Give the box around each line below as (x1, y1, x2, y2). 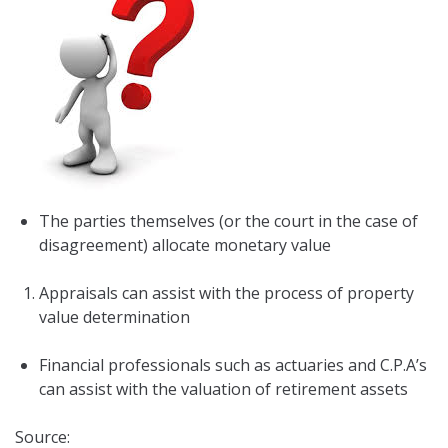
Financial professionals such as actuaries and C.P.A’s (39, 354, 427, 377)
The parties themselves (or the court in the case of (39, 210, 418, 233)
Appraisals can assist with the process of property (39, 282, 414, 305)
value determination (39, 306, 190, 329)
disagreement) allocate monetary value (39, 234, 331, 257)
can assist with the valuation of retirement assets (39, 378, 408, 401)
